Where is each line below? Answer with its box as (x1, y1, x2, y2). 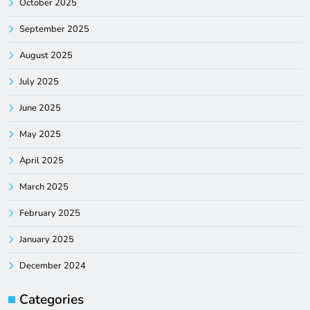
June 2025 (19, 102, 61, 115)
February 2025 (19, 207, 80, 220)
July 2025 (19, 75, 59, 89)
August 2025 (19, 49, 73, 62)
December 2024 (19, 259, 86, 273)
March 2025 (19, 181, 69, 194)
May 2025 (19, 128, 61, 141)
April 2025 (19, 154, 64, 167)
